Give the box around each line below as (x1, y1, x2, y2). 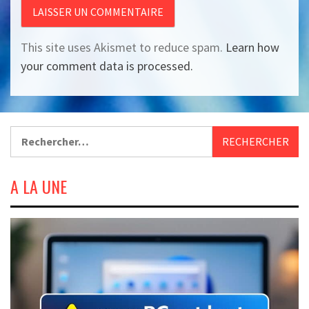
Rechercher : (10, 126, 72, 141)
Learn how (226, 39, 279, 55)
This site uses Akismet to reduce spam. (21, 39, 226, 55)
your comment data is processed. (21, 57, 193, 74)
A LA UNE (10, 173, 67, 199)
